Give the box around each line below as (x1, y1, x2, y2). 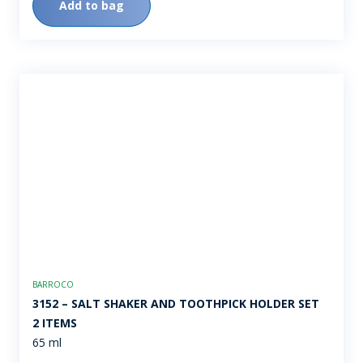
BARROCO (32, 279, 74, 291)
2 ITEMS (32, 315, 77, 331)
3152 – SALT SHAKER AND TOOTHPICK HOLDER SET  (32, 296, 322, 312)
